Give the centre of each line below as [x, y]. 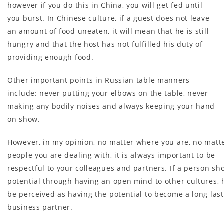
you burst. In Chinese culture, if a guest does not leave [109, 18]
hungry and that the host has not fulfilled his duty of [105, 44]
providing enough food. [51, 57]
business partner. [40, 207]
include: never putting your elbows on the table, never [108, 93]
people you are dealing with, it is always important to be [111, 155]
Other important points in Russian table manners [99, 80]
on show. [24, 119]
